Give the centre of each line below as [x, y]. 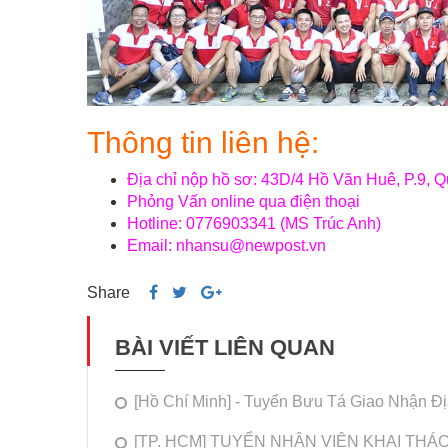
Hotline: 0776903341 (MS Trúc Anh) [254, 223]
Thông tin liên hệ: [203, 142]
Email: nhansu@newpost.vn [226, 245]
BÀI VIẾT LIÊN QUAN [225, 347]
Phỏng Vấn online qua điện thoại [243, 201]
